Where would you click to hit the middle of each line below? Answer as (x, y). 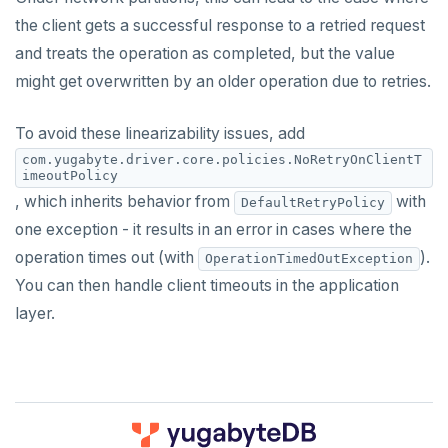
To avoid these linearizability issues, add (160, 133)
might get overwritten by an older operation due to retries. (223, 81)
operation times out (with (106, 257)
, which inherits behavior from (124, 201)
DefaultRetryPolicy (313, 202)
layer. (35, 313)
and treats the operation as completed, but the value (205, 53)
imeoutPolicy (70, 175)
